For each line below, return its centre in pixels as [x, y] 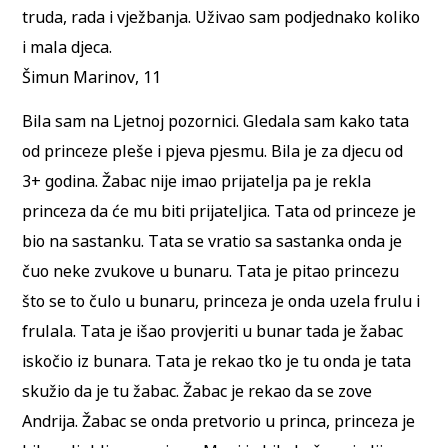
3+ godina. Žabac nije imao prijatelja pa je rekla [197, 181]
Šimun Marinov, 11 [92, 77]
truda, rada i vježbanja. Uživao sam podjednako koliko [221, 17]
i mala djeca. [67, 47]
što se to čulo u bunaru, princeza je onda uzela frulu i [221, 301]
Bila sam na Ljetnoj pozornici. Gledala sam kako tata [216, 121]
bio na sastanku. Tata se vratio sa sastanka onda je [212, 241]
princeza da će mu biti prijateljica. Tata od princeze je [219, 211]
